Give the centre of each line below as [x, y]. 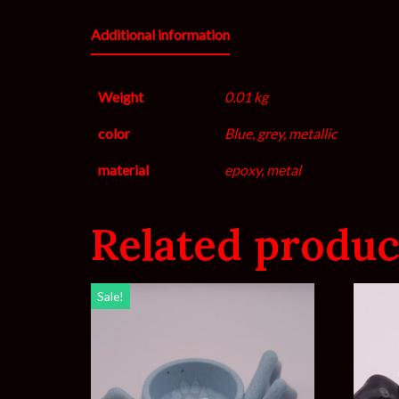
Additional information [160, 34]
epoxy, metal [263, 169]
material [123, 169]
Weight [121, 96]
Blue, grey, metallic [281, 133]
